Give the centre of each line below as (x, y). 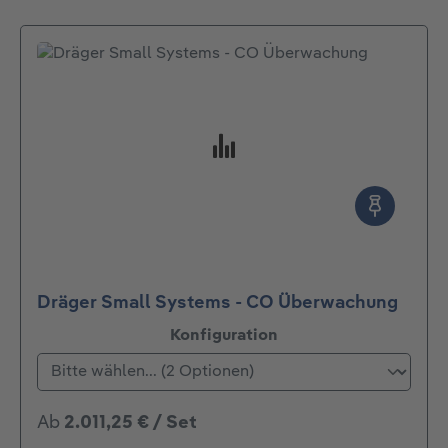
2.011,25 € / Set (130, 423)
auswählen (321, 335)
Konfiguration (224, 336)
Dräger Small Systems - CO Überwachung (217, 303)
